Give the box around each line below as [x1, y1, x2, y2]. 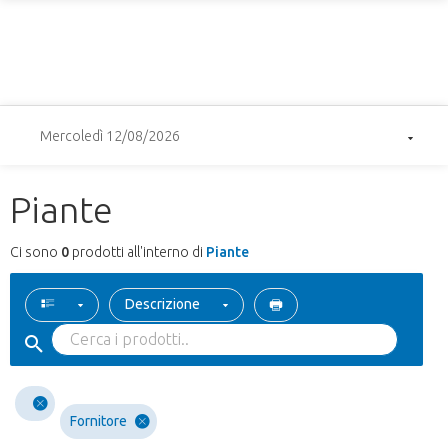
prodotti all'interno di [69, 244, 206, 261]
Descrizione [125, 296, 200, 313]
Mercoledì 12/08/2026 [40, 128, 180, 145]
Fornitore [70, 413, 127, 430]
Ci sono [10, 244, 61, 261]
